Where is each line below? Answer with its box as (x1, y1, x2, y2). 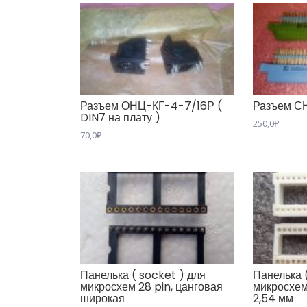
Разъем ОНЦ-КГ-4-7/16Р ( (80, 98, 222, 114)
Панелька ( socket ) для (80, 267, 206, 284)
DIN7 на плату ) (80, 110, 160, 126)
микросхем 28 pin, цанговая (80, 279, 223, 295)
